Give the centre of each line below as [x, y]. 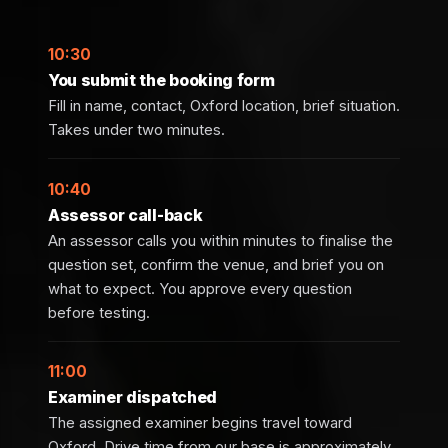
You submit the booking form [161, 79]
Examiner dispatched [132, 397]
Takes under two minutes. [136, 129]
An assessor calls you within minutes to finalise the [220, 240]
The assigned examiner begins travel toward [200, 423]
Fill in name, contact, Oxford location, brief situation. [224, 105]
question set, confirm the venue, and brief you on [216, 264]
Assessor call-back [125, 214]
